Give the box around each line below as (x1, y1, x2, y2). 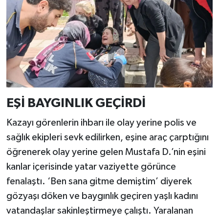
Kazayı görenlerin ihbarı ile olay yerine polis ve (6, 117, 197, 128)
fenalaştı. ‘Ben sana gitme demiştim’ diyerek (6, 176, 192, 186)
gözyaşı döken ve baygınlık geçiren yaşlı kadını (6, 191, 198, 201)
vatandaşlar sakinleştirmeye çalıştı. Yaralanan (6, 205, 193, 216)
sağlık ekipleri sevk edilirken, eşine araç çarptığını (6, 132, 209, 142)
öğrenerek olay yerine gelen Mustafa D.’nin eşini (6, 147, 206, 157)
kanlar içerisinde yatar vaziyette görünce (6, 161, 176, 172)
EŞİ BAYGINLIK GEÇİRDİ (6, 97, 146, 110)
